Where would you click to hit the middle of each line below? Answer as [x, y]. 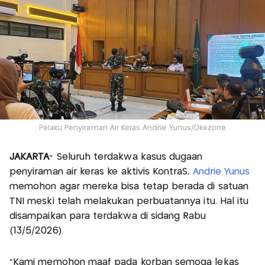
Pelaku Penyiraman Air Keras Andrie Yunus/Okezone [132, 128]
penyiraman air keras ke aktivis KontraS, [101, 172]
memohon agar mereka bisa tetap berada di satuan [129, 187]
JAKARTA [30, 157]
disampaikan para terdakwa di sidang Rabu [108, 216]
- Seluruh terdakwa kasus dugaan [126, 157]
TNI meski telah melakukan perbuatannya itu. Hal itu [129, 202]
